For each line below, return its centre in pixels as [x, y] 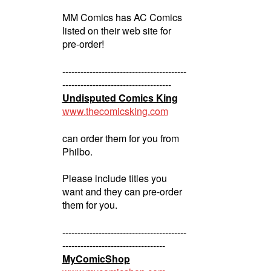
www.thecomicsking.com [115, 111]
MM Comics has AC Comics [122, 18]
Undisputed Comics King [120, 97]
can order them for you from [120, 138]
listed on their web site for [116, 31]
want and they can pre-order [122, 192]
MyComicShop [96, 258]
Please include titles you [114, 178]
